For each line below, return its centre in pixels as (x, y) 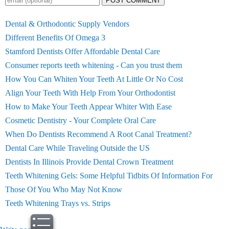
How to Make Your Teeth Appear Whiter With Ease (88, 107)
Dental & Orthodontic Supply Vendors (67, 24)
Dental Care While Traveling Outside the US (77, 148)
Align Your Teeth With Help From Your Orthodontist (90, 93)
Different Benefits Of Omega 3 (55, 38)
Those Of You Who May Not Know (64, 189)
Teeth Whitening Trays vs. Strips (58, 203)
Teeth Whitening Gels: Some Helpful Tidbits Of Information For (109, 176)
